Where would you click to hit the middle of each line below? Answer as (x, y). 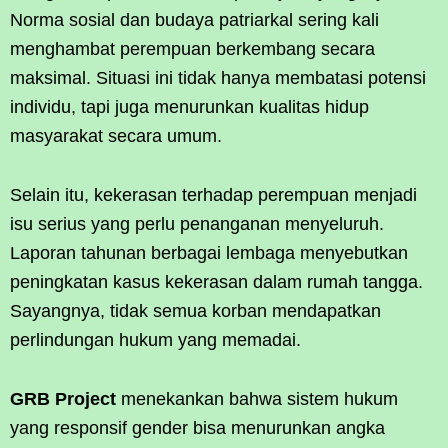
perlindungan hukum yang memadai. (155, 339)
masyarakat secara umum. (116, 135)
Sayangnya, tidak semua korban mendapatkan (195, 310)
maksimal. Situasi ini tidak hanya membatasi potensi (218, 77)
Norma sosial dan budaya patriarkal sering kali (194, 19)
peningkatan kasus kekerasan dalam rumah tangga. (216, 281)
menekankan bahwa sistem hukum (257, 398)
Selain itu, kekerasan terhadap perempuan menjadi (213, 194)
